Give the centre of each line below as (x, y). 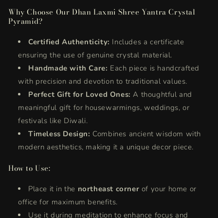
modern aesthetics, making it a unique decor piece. (106, 147)
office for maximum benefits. (68, 202)
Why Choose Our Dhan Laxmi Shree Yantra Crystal (102, 12)
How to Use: (29, 168)
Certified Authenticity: (69, 42)
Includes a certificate (148, 42)
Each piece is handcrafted (155, 68)
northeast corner (109, 189)
